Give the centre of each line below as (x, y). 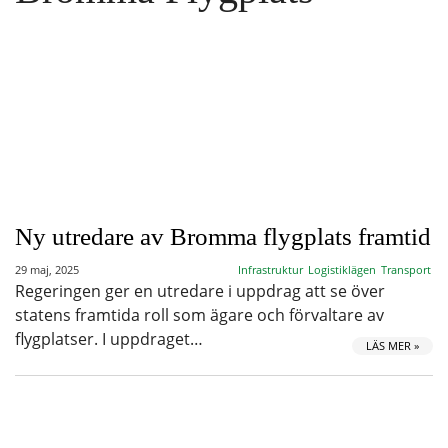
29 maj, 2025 (47, 269)
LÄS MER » (392, 345)
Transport (406, 269)
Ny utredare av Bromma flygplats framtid (223, 236)
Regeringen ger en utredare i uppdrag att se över (200, 291)
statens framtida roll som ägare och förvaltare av (199, 315)
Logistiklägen (342, 269)
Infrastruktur (270, 269)
